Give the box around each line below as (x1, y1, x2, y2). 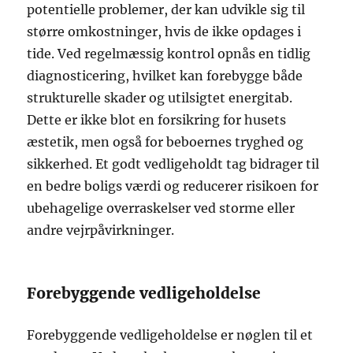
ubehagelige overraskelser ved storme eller (27, 199, 295, 216)
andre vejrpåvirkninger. (27, 221, 175, 238)
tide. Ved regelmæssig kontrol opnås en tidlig (27, 45, 311, 61)
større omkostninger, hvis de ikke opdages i (27, 23, 302, 39)
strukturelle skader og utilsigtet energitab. (27, 89, 293, 106)
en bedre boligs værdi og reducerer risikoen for (27, 177, 319, 194)
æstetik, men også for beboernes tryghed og (27, 133, 304, 150)
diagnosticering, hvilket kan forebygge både (27, 67, 303, 84)
